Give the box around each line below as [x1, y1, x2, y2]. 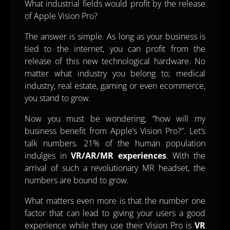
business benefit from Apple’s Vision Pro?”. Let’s [25, 125, 205, 137]
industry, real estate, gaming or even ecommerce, [25, 80, 205, 91]
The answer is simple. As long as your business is [25, 30, 205, 42]
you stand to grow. [25, 92, 91, 104]
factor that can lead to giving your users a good [25, 207, 205, 219]
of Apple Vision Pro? [25, 10, 98, 22]
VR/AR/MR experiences [66, 149, 166, 161]
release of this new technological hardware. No [25, 55, 205, 67]
